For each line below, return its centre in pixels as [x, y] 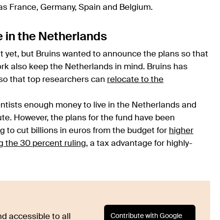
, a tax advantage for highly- [139, 144]
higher [181, 131]
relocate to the [135, 80]
